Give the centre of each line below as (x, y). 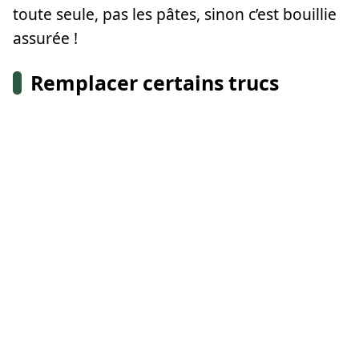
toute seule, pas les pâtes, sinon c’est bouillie (175, 14)
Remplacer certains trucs (155, 82)
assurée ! (45, 38)
